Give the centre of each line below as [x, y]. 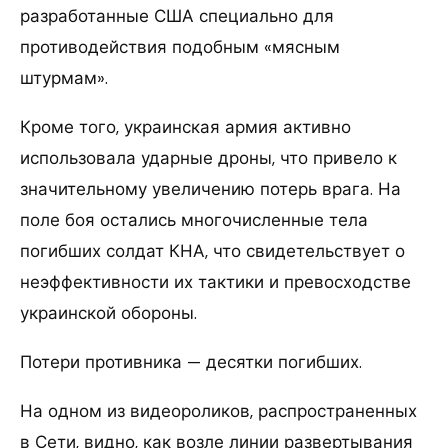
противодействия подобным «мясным [180, 47]
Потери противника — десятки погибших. [191, 362]
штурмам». [64, 78]
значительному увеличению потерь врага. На [210, 189]
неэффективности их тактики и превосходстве [215, 282]
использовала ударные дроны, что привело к [208, 158]
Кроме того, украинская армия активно [185, 127]
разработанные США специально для [177, 16]
